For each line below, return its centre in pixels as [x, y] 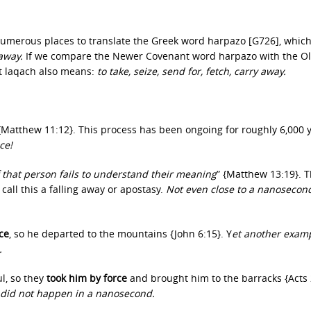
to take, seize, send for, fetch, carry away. [192, 71]
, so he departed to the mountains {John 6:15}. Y [120, 234]
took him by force [87, 278]
